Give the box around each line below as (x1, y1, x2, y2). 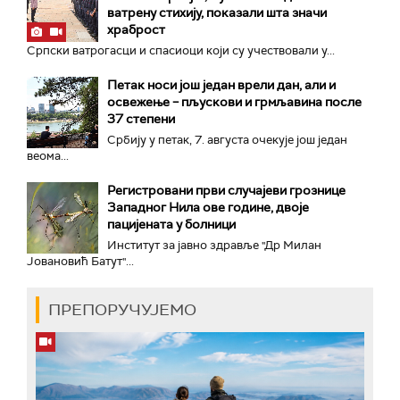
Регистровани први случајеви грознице (107, 182, 346, 198)
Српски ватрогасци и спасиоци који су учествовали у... (27, 43, 335, 58)
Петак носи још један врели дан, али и (107, 77, 336, 93)
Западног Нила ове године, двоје (107, 199, 309, 215)
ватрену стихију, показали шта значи (107, 4, 327, 21)
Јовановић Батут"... (27, 254, 134, 269)
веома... (27, 148, 69, 163)
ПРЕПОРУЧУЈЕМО (48, 298, 196, 321)
